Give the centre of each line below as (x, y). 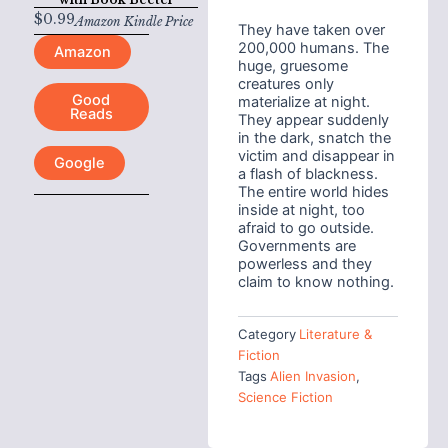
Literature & (335, 333)
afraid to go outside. (305, 227)
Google (79, 162)
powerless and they (304, 263)
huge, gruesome (292, 65)
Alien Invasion (312, 375)
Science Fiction (285, 396)
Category (266, 333)
